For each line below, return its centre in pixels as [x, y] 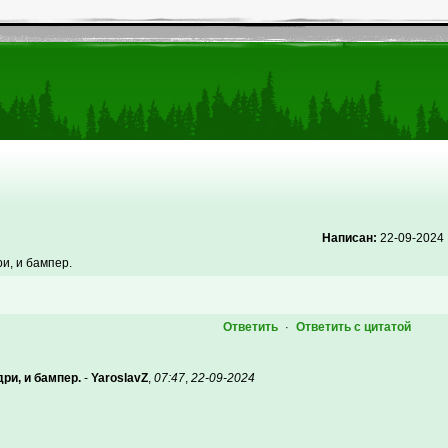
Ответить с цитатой [353, 327]
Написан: [349, 238]
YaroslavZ [119, 378]
